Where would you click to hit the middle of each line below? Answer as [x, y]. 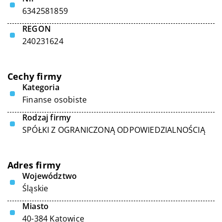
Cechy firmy [35, 76]
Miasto [36, 206]
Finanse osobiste [55, 100]
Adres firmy [34, 165]
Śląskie [35, 188]
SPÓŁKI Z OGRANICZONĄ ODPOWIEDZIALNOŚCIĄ [114, 130]
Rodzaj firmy [47, 117]
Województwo [50, 176]
